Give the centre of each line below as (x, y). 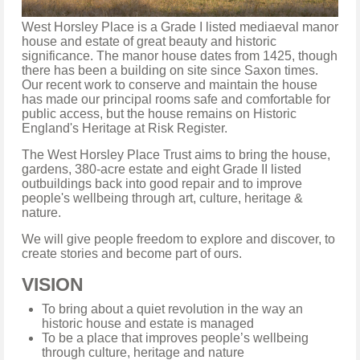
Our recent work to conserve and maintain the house (170, 84)
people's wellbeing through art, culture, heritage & (162, 198)
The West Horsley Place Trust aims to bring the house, (176, 154)
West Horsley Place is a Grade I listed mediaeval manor (180, 27)
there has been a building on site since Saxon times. (170, 70)
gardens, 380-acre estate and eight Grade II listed (162, 169)
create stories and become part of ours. (133, 253)
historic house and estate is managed (148, 323)
